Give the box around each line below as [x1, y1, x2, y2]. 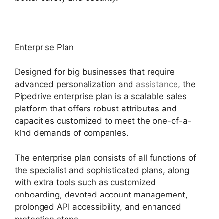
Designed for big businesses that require [15, 67, 175, 77]
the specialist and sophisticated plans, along [15, 165, 189, 175]
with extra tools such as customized [15, 177, 156, 187]
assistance [136, 79, 178, 89]
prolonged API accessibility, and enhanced [15, 201, 181, 212]
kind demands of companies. [15, 128, 129, 138]
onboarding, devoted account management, [15, 189, 188, 199]
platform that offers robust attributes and [15, 104, 177, 114]
